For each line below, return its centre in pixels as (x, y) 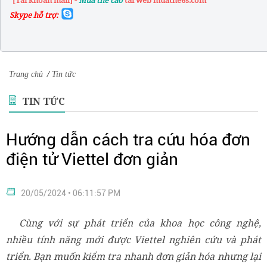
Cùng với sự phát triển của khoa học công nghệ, (140, 223)
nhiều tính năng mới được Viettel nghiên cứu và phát (133, 240)
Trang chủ (26, 74)
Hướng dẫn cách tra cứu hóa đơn (128, 140)
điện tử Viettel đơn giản (92, 160)
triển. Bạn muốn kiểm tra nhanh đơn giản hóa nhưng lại (133, 257)
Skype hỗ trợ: (34, 15)
